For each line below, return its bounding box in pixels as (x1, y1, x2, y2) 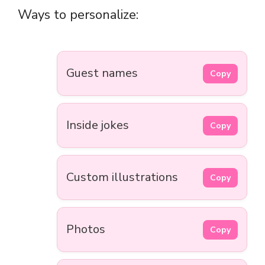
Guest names (66, 65, 138, 82)
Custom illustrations (66, 169, 178, 186)
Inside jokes (66, 117, 129, 134)
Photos (66, 221, 105, 238)
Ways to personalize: (18, 6, 138, 24)
